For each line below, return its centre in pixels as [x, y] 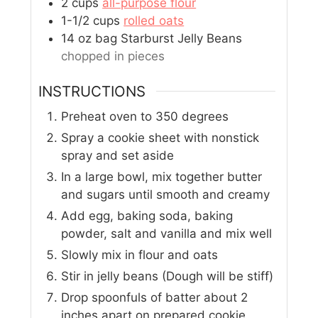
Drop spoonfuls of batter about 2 [155, 298]
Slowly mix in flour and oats [140, 255]
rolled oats [154, 20]
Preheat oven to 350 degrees [145, 117]
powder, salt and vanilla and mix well [167, 234]
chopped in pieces [113, 56]
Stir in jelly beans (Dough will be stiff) [168, 276]
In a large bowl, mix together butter [162, 177]
